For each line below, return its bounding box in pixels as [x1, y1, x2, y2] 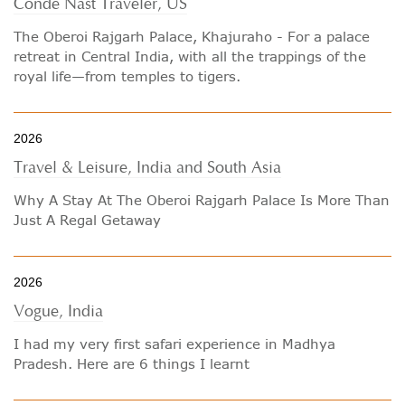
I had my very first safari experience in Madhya [14, 334, 335, 353]
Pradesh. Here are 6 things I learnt [14, 353, 250, 373]
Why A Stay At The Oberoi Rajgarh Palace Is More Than [14, 190, 390, 210]
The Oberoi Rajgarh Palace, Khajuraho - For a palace [14, 26, 370, 46]
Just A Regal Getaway [14, 210, 161, 230]
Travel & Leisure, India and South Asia [14, 158, 281, 177]
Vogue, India [14, 302, 103, 321]
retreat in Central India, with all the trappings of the [14, 46, 366, 66]
